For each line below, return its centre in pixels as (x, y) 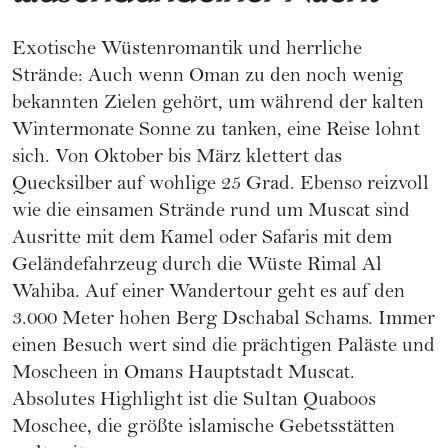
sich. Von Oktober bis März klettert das (177, 159)
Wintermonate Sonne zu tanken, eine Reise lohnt (216, 132)
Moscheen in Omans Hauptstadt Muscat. (183, 375)
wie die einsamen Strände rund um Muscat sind (211, 213)
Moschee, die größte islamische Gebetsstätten (203, 429)
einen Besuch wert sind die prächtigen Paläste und (223, 348)
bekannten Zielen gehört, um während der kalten (218, 105)
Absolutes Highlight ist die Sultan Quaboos (194, 402)
